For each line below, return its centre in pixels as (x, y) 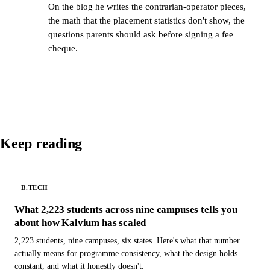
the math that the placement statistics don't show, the (146, 20)
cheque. (63, 48)
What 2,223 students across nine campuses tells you (126, 209)
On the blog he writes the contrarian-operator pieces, (147, 6)
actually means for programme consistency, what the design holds (126, 253)
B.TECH (35, 188)
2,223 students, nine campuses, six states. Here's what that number (127, 240)
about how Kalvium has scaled (80, 222)
